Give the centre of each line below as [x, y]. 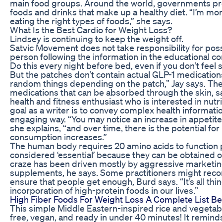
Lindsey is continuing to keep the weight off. [97, 38]
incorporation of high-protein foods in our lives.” [104, 190]
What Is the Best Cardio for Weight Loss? [91, 29]
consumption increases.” [58, 137]
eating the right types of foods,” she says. [91, 21]
